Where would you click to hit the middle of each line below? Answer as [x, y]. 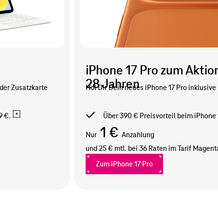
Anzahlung [138, 135]
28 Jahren [113, 84]
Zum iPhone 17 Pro [124, 164]
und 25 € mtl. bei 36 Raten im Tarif [138, 149]
